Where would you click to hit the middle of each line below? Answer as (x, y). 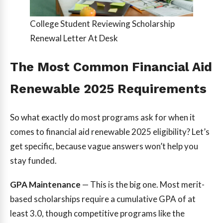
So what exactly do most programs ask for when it (103, 117)
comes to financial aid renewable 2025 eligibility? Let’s (110, 131)
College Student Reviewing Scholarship (102, 23)
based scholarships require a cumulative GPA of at (103, 199)
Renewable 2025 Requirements (108, 88)
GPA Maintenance (45, 184)
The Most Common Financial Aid (111, 66)
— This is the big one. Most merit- (143, 184)
